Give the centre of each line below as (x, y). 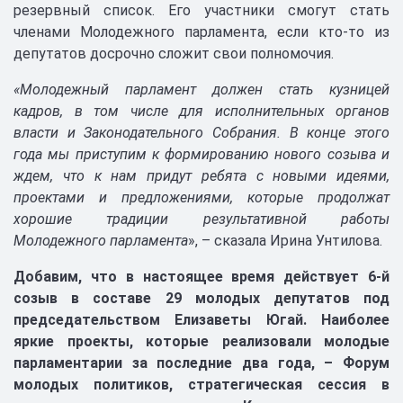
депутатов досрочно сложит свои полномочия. (175, 54)
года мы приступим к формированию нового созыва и (201, 154)
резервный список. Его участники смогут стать (201, 10)
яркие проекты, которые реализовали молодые (201, 341)
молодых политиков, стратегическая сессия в (201, 385)
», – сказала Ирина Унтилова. (285, 241)
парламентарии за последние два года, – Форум (201, 363)
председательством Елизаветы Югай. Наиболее (201, 320)
